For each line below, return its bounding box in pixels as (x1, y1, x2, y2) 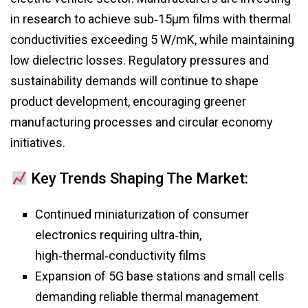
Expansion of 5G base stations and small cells (35, 269, 285, 284)
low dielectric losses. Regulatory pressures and (10, 53, 269, 68)
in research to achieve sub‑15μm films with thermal (10, 12, 291, 27)
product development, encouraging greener (10, 94, 246, 109)
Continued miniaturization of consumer (35, 207, 249, 222)
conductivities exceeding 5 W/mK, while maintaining (10, 32, 294, 47)
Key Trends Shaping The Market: (27, 170, 249, 188)
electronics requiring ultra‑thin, (35, 228, 201, 243)
